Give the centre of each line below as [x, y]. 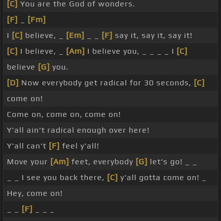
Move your [29, 162]
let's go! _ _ [172, 162]
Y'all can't [28, 146]
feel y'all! [79, 146]
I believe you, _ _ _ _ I [131, 51]
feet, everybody [102, 162]
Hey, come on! [35, 193]
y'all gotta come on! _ [162, 178]
